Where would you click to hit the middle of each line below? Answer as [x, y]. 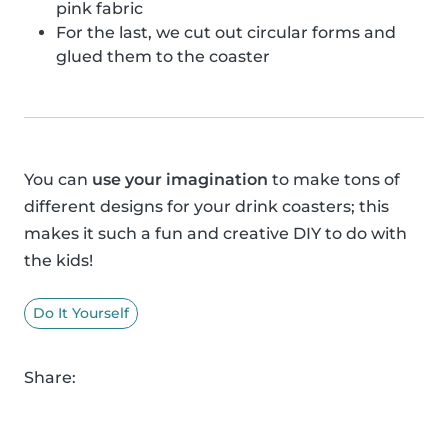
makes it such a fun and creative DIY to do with [215, 233]
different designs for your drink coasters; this [206, 206]
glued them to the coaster [163, 56]
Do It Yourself [81, 312]
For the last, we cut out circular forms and [226, 32]
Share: [50, 377]
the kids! [58, 260]
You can [58, 179]
